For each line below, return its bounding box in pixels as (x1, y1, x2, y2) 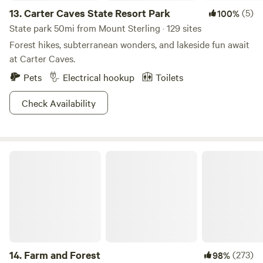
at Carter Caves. (9, 52, 75, 65)
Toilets (156, 70, 183, 83)
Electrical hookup (63, 70, 134, 83)
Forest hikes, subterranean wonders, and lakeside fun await (9, 38, 249, 50)
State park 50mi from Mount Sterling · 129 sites (9, 21, 201, 34)
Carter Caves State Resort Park (24, 6, 170, 20)
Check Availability (22, 96, 96, 109)
